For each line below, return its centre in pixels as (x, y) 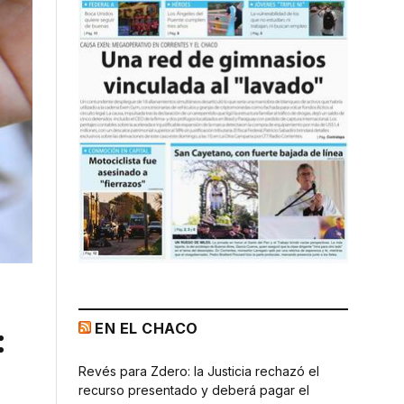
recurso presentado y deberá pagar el (194, 390)
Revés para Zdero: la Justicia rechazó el (199, 371)
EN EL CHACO (147, 328)
